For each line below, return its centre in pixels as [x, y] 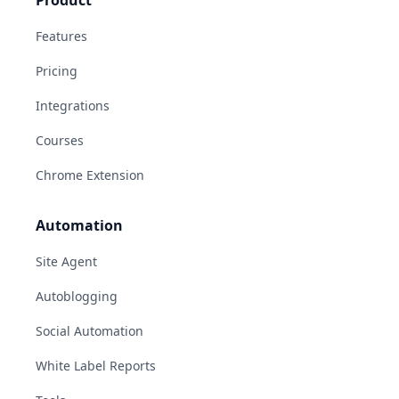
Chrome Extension [90, 175]
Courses [60, 140]
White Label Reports [96, 365]
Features [61, 36]
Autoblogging [77, 296]
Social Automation [90, 330]
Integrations [73, 105]
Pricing [57, 70]
